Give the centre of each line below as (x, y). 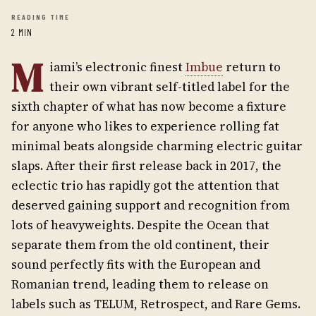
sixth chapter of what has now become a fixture (149, 107)
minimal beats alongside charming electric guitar (157, 146)
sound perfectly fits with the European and (136, 265)
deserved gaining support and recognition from (151, 205)
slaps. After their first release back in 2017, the (146, 166)
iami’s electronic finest (117, 67)
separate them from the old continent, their (140, 245)
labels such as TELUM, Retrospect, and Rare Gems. (156, 304)
